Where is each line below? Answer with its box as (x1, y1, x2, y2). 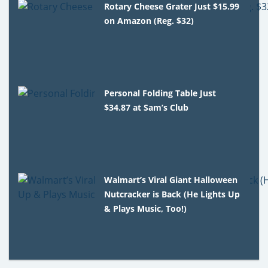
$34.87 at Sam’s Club (104, 101, 189, 113)
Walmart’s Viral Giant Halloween (104, 173, 238, 185)
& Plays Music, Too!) (104, 202, 187, 214)
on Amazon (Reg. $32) (104, 14, 194, 26)
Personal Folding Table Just (104, 87, 217, 99)
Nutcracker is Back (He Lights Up (104, 188, 240, 200)
